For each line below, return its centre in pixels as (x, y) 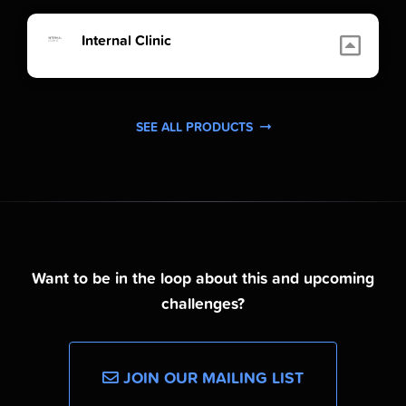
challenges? (203, 304)
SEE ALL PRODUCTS (196, 127)
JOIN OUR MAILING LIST (211, 378)
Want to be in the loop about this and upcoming (203, 279)
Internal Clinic (126, 40)
